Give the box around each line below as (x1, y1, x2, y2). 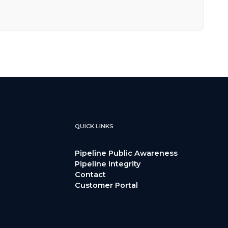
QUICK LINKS (74, 122, 113, 130)
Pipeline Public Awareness (74, 148, 178, 158)
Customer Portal (74, 180, 138, 190)
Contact (74, 169, 106, 179)
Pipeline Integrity (74, 159, 140, 168)
